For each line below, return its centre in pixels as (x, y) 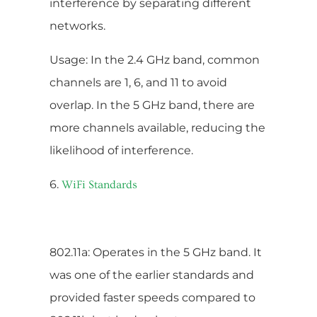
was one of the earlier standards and (152, 275)
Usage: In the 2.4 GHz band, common (155, 59)
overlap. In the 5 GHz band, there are (152, 105)
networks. (77, 25)
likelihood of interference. (121, 150)
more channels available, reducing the (157, 127)
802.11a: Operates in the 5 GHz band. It (156, 252)
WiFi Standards (99, 184)
